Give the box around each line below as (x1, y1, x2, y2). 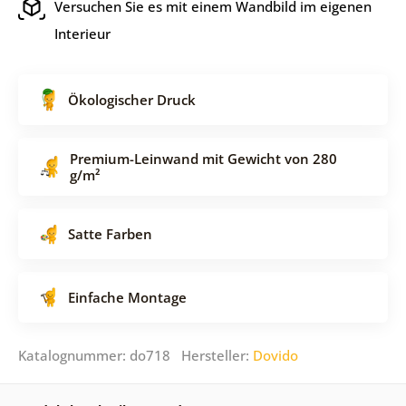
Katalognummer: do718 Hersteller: (17, 345, 253, 364)
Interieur (53, 24, 111, 43)
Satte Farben (67, 224, 152, 243)
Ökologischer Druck (67, 90, 196, 109)
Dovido (252, 345, 298, 364)
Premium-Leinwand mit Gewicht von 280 (69, 149, 337, 168)
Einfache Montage (67, 287, 187, 306)
